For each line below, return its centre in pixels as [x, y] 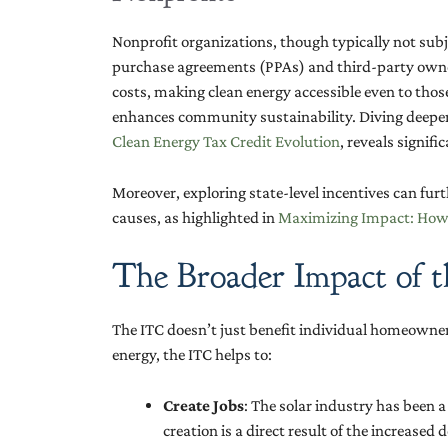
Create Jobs [203, 405]
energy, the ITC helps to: [192, 355]
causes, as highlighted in [195, 217]
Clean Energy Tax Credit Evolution [226, 142]
